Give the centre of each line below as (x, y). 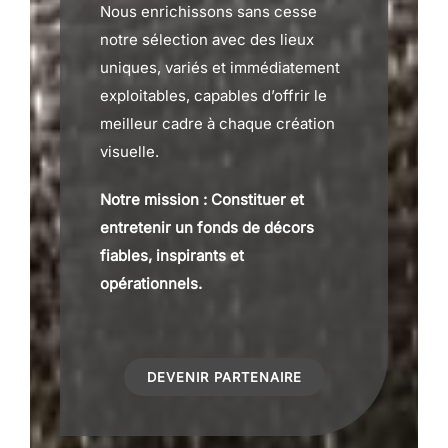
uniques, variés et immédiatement (220, 67)
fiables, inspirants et (172, 255)
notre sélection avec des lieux (207, 39)
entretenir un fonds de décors (207, 227)
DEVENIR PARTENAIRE (224, 377)
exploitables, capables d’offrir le (213, 95)
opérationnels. (151, 283)
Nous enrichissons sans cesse (208, 11)
